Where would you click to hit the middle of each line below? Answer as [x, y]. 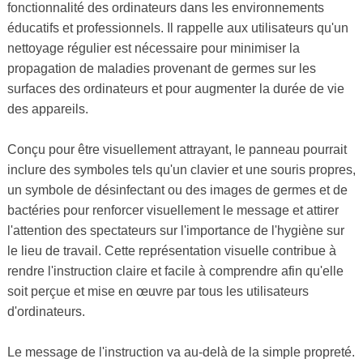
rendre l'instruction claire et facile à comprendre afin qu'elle [175, 271]
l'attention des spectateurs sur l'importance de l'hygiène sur [175, 231]
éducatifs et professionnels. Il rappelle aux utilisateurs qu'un [177, 28]
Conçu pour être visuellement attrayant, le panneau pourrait [177, 150]
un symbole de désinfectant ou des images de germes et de [177, 190]
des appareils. [47, 109]
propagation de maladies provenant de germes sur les [161, 69]
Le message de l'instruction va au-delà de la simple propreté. [181, 352]
